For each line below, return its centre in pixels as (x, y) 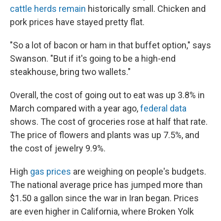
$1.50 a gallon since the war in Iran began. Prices (104, 198)
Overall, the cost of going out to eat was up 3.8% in (107, 95)
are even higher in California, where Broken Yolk (102, 211)
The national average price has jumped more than (106, 185)
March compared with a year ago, (75, 108)
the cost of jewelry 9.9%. (58, 148)
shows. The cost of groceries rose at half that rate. (109, 122)
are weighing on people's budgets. (139, 171)
